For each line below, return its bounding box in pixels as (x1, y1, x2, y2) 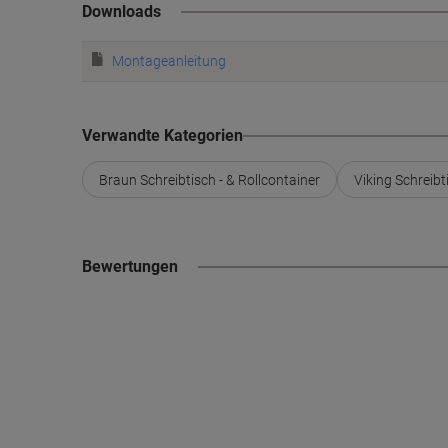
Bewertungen (82, 257, 178, 276)
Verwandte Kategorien (82, 126, 243, 145)
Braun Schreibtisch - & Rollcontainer (99, 171, 320, 188)
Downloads (82, 2, 161, 21)
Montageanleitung (112, 53, 226, 69)
